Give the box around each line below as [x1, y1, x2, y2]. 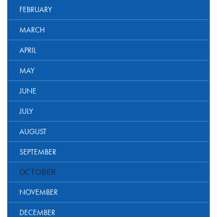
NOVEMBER [19, 187, 58, 198]
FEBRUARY [19, 4, 52, 15]
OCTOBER [19, 167, 56, 178]
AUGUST [19, 126, 46, 137]
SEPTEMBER [19, 147, 56, 157]
